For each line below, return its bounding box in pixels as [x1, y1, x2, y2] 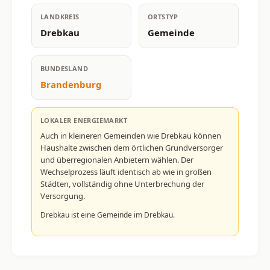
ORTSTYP [148, 11, 178, 21]
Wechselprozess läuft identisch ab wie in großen [40, 166, 212, 177]
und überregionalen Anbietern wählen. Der [40, 154, 193, 165]
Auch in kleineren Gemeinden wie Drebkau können [40, 130, 221, 141]
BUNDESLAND [40, 63, 88, 73]
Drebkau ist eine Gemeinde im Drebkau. [40, 209, 175, 220]
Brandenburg [40, 78, 102, 90]
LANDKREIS [40, 11, 80, 21]
